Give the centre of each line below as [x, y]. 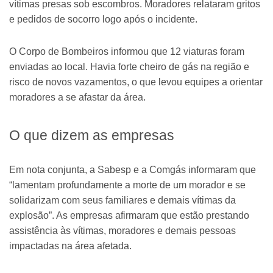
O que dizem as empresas [92, 135]
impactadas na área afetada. [70, 246]
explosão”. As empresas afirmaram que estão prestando [129, 215]
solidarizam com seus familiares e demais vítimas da [122, 200]
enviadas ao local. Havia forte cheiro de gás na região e [129, 67]
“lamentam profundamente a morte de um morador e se [127, 185]
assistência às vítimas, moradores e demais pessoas [122, 230]
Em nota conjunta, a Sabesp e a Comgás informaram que [133, 169]
